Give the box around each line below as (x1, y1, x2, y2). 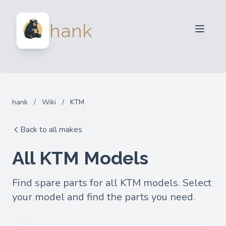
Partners (99, 45, 135, 58)
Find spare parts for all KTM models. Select (12, 176, 211, 190)
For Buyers (95, 26, 139, 38)
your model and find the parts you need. (12, 190, 195, 204)
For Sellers (94, 7, 140, 19)
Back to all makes (20, 124, 82, 135)
